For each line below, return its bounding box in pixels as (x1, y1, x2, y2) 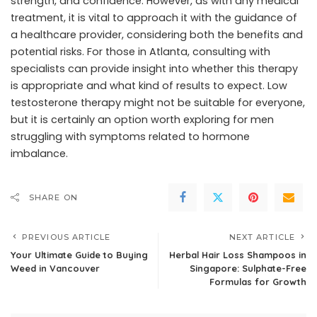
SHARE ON (29, 192, 78, 202)
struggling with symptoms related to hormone (11, 129, 250, 144)
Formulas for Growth (209, 275, 306, 287)
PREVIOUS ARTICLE (22, 231, 111, 242)
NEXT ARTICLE (229, 231, 295, 242)
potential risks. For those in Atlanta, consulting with (11, 44, 270, 59)
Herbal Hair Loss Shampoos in (169, 248, 306, 260)
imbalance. (11, 146, 68, 161)
